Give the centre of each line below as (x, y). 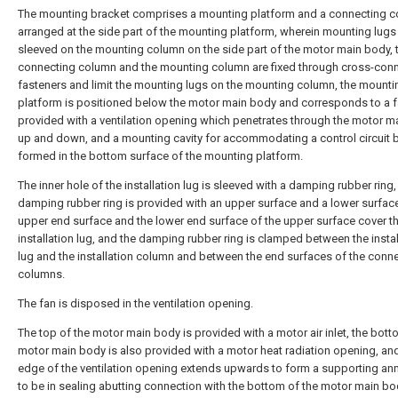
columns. (41, 274)
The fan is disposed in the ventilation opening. (135, 303)
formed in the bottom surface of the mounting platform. (160, 156)
